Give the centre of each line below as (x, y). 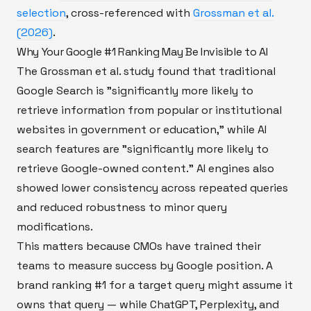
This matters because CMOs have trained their (139, 246)
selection (41, 12)
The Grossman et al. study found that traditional (146, 71)
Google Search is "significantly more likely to (135, 90)
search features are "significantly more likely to (143, 149)
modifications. (55, 226)
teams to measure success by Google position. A (145, 265)
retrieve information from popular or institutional (149, 110)
